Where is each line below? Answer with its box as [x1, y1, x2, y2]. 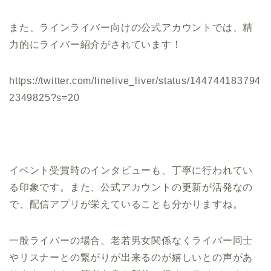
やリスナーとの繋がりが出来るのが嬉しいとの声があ [9, 252, 253, 263]
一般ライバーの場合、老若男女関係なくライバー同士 [9, 235, 253, 246]
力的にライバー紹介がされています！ [9, 39, 182, 50]
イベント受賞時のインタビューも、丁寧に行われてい [9, 165, 253, 175]
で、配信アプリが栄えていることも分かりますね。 [9, 199, 243, 209]
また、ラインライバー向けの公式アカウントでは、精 [9, 22, 253, 33]
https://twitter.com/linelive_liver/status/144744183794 [9, 76, 261, 86]
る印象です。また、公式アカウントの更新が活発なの [9, 182, 253, 192]
